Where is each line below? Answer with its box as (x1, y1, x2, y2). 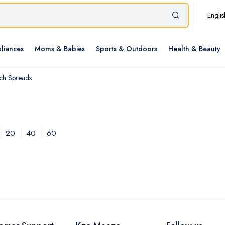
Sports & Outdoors (96, 44, 157, 54)
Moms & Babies (35, 44, 85, 54)
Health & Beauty (168, 44, 220, 54)
